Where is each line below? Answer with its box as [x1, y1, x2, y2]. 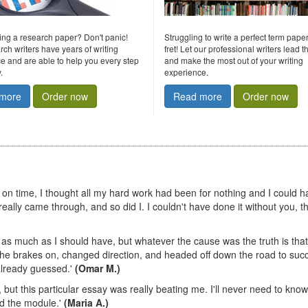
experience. [164, 66, 208, 78]
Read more [173, 89, 222, 103]
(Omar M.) [75, 261, 120, 275]
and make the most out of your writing [164, 54, 303, 66]
